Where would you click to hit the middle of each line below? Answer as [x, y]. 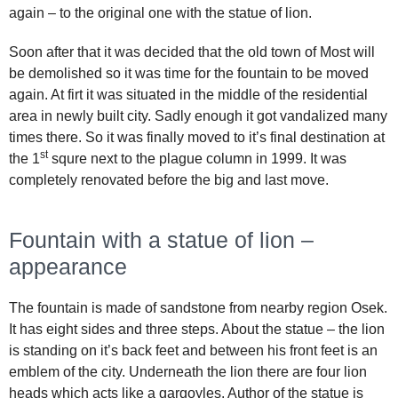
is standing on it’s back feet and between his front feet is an [193, 351]
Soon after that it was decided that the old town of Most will [192, 52]
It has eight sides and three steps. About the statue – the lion [197, 330]
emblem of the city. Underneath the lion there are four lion [188, 372]
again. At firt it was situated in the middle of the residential [188, 95]
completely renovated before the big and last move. [169, 180]
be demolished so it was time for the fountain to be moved [189, 74]
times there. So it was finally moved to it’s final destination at [197, 138]
